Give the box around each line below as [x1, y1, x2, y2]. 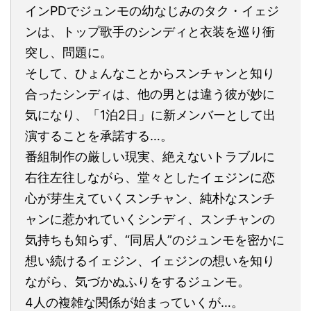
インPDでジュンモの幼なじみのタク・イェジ [25, 3, 279, 18]
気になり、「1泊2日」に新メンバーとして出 [25, 107, 276, 122]
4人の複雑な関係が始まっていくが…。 [25, 294, 244, 310]
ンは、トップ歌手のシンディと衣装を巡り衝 [25, 24, 275, 39]
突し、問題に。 [25, 44, 112, 60]
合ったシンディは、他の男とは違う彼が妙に [25, 86, 275, 101]
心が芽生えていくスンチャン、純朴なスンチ [25, 190, 275, 205]
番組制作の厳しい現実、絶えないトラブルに [25, 149, 275, 164]
